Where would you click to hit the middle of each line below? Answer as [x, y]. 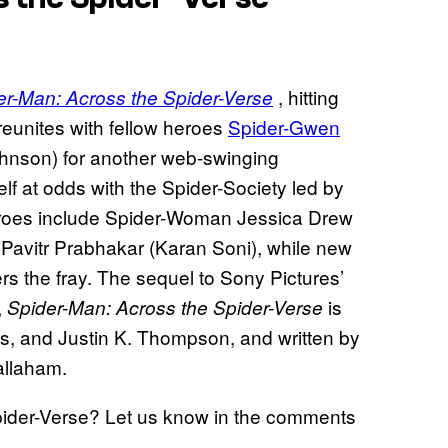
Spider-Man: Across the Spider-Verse [165, 306]
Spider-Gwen [284, 126]
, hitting [306, 96]
